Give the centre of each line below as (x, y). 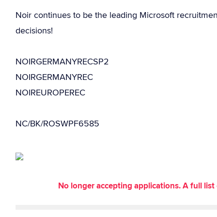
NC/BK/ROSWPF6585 (57, 123)
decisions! (34, 30)
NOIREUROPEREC (50, 92)
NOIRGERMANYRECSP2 (62, 61)
